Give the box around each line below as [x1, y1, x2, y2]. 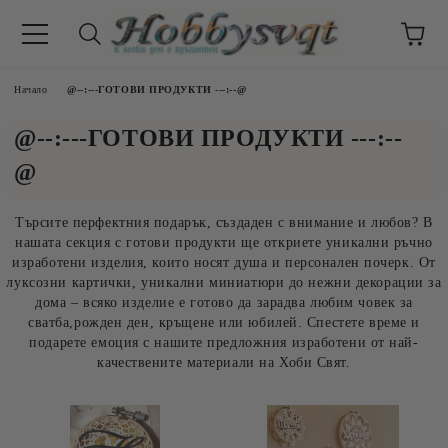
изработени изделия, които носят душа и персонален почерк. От [12, 255, 436, 270]
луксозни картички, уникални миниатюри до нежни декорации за [6, 275, 442, 290]
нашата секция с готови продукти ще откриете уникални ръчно [15, 235, 433, 250]
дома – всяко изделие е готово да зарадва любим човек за [35, 295, 413, 310]
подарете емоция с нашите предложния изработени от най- [29, 335, 419, 350]
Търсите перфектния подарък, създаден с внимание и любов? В [15, 215, 433, 230]
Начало [14, 84, 48, 95]
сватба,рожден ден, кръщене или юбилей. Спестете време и [28, 315, 420, 330]
